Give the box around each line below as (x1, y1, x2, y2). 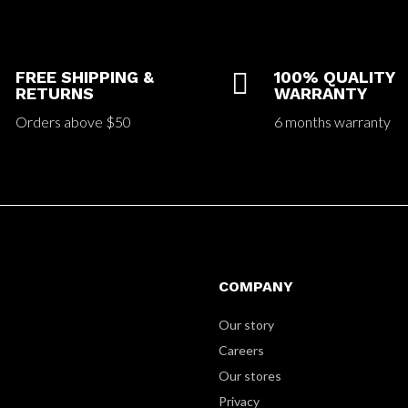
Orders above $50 (15, 112, 132, 130)
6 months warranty (273, 112, 391, 130)
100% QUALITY (273, 66, 394, 87)
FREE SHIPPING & (15, 66, 155, 87)
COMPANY (219, 277, 294, 295)
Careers (219, 342, 265, 358)
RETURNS (15, 83, 95, 103)
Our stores (219, 367, 282, 383)
